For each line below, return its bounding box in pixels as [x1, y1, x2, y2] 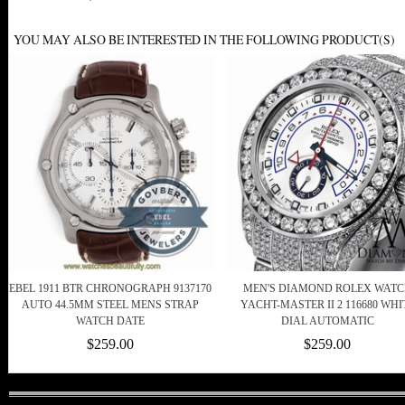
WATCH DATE [76, 314, 145, 327]
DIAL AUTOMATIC [280, 314, 374, 327]
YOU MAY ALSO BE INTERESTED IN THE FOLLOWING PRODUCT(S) [14, 31, 395, 49]
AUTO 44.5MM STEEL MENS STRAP [22, 297, 199, 311]
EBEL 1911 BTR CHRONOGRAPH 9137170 [9, 281, 212, 295]
